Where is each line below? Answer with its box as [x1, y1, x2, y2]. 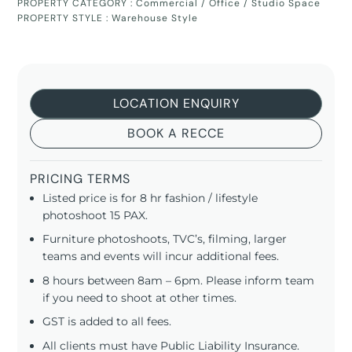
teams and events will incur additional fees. [42, 249, 280, 264]
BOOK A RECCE [127, 125, 225, 141]
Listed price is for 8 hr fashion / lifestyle [42, 191, 258, 205]
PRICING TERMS [30, 170, 131, 187]
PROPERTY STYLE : [17, 12, 112, 24]
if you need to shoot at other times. [42, 290, 237, 305]
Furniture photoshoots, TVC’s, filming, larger [42, 232, 288, 247]
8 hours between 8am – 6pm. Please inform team [42, 273, 315, 288]
